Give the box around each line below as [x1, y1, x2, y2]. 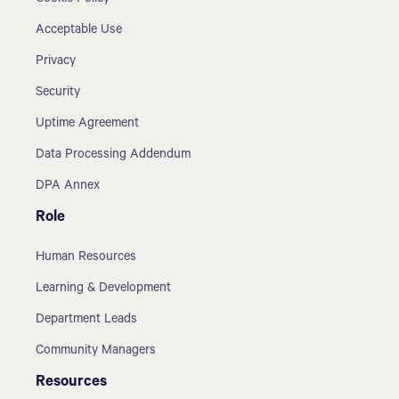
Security [36, 85, 81, 101]
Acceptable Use [36, 23, 123, 38]
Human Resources [36, 250, 137, 265]
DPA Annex [36, 179, 101, 194]
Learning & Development [36, 281, 172, 297]
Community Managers [36, 344, 157, 359]
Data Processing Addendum [36, 148, 191, 163]
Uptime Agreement [36, 117, 140, 132]
